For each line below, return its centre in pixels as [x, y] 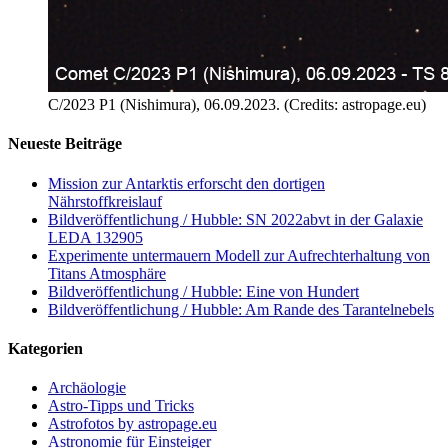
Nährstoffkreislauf [105, 201]
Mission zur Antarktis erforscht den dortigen [186, 183]
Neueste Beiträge [65, 144]
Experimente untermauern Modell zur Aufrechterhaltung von [239, 255]
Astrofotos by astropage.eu [132, 424]
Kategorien [45, 348]
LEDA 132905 [95, 237]
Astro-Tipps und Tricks [121, 406]
